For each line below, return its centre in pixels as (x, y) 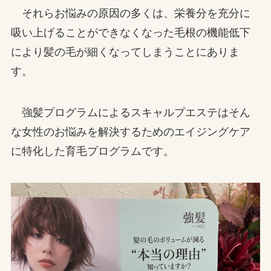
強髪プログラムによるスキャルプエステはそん (130, 112)
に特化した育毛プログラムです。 (92, 151)
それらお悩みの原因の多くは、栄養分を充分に (130, 13)
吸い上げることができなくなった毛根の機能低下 (130, 32)
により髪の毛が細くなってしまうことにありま (125, 52)
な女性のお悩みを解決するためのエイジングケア (130, 132)
